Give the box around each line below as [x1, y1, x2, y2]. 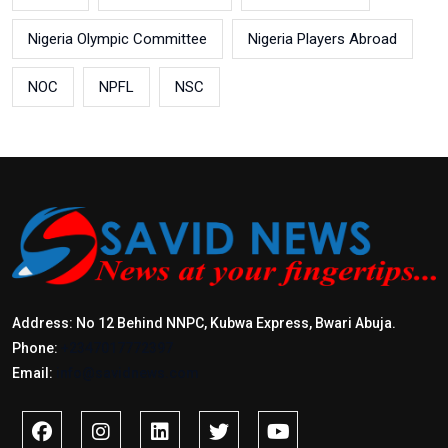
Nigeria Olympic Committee [28, 30, 207, 49]
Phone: [12, 339, 61, 356]
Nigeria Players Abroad [248, 30, 397, 49]
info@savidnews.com [56, 364, 199, 381]
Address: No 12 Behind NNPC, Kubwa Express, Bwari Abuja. [12, 314, 396, 331]
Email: [12, 364, 56, 381]
